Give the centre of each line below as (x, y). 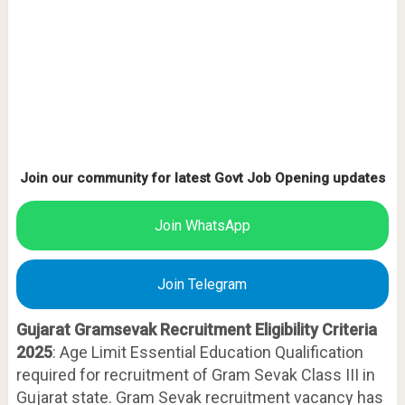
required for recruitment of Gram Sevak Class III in (195, 375)
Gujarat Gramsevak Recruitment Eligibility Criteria (196, 330)
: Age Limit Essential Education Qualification (207, 352)
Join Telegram (202, 284)
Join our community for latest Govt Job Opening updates (202, 178)
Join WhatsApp (202, 226)
